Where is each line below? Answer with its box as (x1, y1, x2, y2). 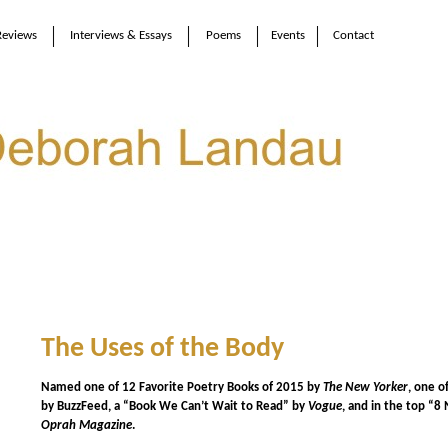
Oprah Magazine (40, 418, 132, 432)
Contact (333, 29, 374, 42)
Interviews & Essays (70, 29, 172, 42)
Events (270, 29, 305, 42)
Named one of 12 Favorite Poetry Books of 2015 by (40, 380, 323, 394)
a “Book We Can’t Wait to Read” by (113, 399, 308, 413)
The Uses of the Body (40, 334, 284, 363)
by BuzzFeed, (40, 399, 114, 413)
